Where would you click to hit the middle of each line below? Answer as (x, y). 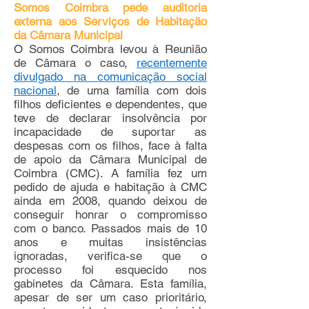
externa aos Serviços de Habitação (110, 21)
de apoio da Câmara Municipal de (110, 159)
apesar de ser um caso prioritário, (110, 297)
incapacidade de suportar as (110, 132)
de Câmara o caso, (75, 63)
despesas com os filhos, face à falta (110, 146)
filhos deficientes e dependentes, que (110, 104)
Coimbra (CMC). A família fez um (110, 173)
